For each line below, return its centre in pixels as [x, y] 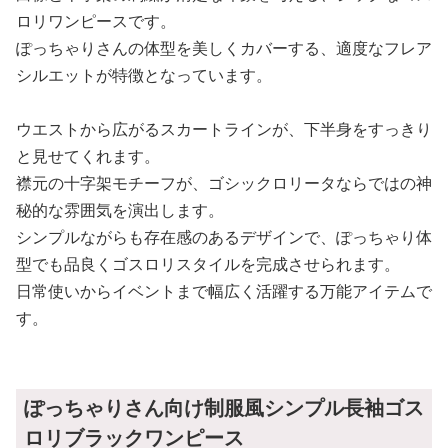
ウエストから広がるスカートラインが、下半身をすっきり [224, 128]
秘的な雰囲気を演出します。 [120, 209]
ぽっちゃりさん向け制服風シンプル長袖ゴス [224, 407]
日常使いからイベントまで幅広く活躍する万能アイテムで [224, 290]
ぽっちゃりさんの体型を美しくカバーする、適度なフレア [224, 47]
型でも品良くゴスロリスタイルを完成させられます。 [208, 263]
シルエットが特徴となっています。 [144, 74]
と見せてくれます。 [88, 155]
